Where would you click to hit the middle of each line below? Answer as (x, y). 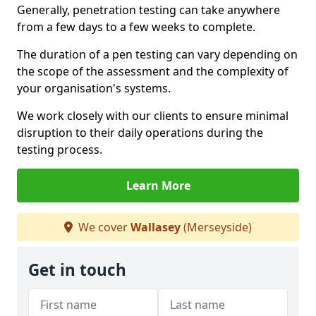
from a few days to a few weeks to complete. (136, 27)
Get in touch (77, 270)
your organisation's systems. (94, 88)
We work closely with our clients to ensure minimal (153, 116)
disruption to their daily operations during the (140, 133)
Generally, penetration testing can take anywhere (148, 10)
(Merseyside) (216, 227)
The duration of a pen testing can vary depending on (157, 54)
